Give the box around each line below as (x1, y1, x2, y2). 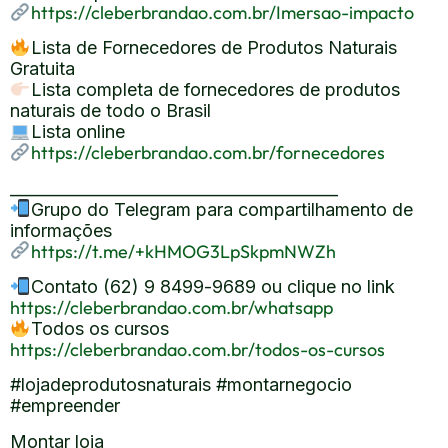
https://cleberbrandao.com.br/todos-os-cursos (10, 338, 385, 362)
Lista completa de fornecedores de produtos (30, 79, 400, 101)
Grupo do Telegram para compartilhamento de (30, 198, 413, 220)
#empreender (10, 395, 120, 417)
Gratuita (10, 58, 75, 80)
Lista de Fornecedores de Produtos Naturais (30, 37, 397, 59)
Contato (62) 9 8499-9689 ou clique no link (30, 276, 395, 298)
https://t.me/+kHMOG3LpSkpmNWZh (30, 239, 336, 263)
